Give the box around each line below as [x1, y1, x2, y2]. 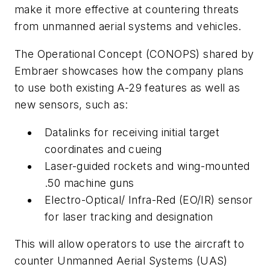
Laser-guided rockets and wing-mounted [45, 159, 250, 172]
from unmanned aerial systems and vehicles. [14, 20, 242, 33]
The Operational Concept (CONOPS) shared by [14, 47, 254, 60]
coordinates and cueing [45, 142, 162, 155]
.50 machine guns [45, 176, 134, 189]
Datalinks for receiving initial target [45, 125, 220, 139]
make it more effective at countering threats [14, 3, 239, 16]
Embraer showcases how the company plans [14, 64, 244, 77]
